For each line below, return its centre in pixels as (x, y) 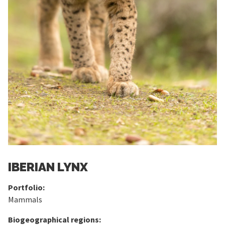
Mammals (25, 199)
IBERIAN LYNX (48, 167)
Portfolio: (26, 187)
